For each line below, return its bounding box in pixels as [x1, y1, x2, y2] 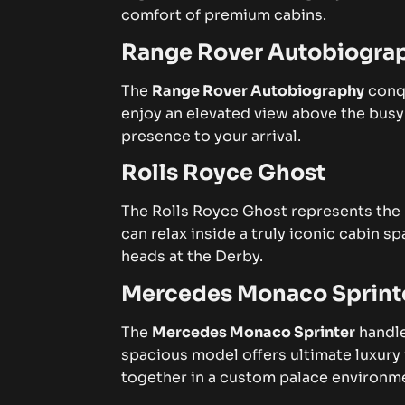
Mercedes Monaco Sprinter [152, 322, 356, 342]
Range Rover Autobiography [152, 80, 365, 100]
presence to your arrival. [121, 126, 302, 146]
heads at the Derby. [121, 247, 264, 267]
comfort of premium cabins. [121, 5, 327, 25]
